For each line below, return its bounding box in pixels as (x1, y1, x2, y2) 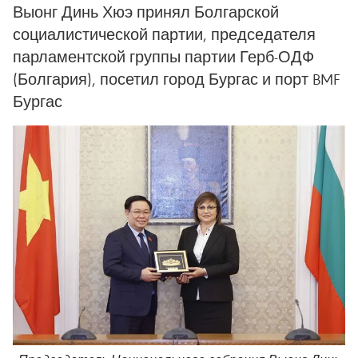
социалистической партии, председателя (13, 24, 316, 44)
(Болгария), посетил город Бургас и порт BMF (13, 69, 340, 89)
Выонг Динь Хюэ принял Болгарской (13, 2, 279, 22)
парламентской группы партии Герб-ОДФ (13, 46, 314, 66)
